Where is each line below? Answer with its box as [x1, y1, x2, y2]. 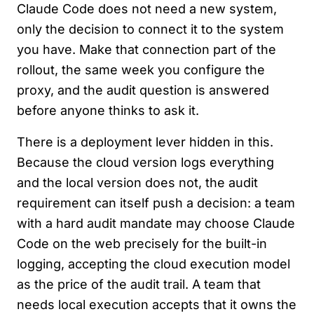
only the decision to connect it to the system [17, 22, 284, 37]
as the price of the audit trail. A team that [17, 277, 261, 292]
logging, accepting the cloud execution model [17, 257, 290, 272]
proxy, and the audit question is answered [17, 83, 269, 98]
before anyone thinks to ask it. [17, 103, 199, 118]
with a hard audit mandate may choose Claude [17, 216, 295, 231]
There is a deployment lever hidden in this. [17, 135, 273, 150]
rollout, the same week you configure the [17, 62, 265, 78]
